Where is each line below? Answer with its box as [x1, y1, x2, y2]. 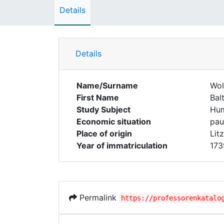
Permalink [77, 192, 119, 202]
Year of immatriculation [76, 140, 167, 150]
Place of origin [76, 128, 132, 138]
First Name [76, 92, 119, 102]
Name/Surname [76, 80, 138, 90]
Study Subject [76, 104, 130, 114]
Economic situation [76, 116, 151, 126]
